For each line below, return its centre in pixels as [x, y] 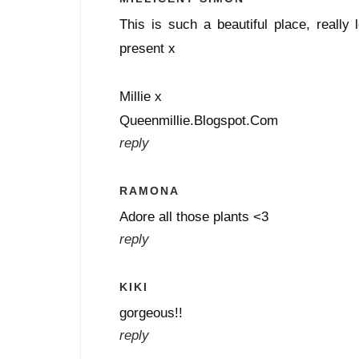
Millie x [141, 96]
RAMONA [149, 190]
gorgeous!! [151, 312]
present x [147, 48]
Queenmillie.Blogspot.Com [199, 120]
